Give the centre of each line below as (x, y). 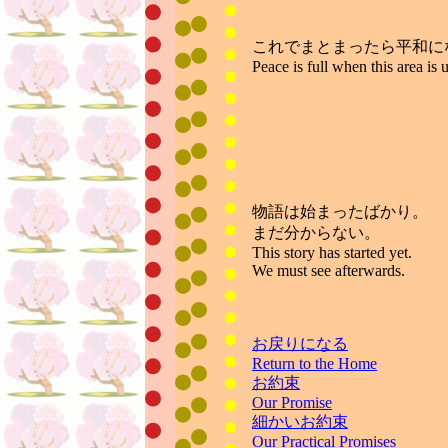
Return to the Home (314, 363)
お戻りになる (300, 343)
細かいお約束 (300, 421)
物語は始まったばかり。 (340, 211)
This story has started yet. (332, 252)
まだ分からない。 (316, 232)
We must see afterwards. (328, 270)
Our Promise (292, 402)
